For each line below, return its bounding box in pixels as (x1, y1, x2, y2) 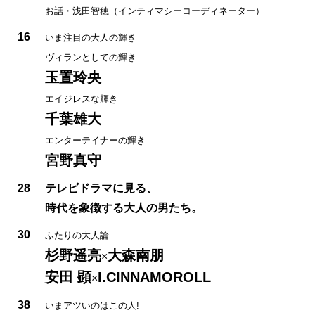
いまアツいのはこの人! (45, 300, 139, 311)
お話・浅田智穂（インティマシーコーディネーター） (45, 5, 264, 16)
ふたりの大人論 (45, 229, 109, 240)
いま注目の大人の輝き (45, 32, 136, 43)
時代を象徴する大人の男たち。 (45, 201, 202, 214)
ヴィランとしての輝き (45, 51, 136, 63)
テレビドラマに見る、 (45, 181, 157, 194)
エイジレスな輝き (45, 93, 118, 104)
